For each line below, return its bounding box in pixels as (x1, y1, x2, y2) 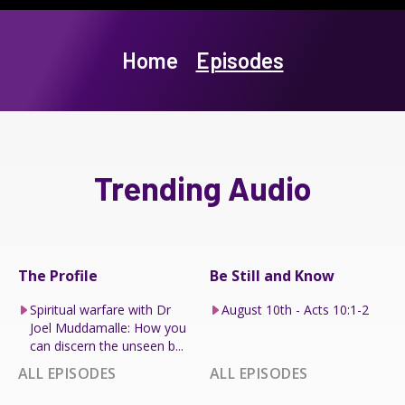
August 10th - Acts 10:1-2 (221, 300, 369, 318)
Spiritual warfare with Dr (29, 300, 171, 318)
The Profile (18, 265, 98, 286)
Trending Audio (93, 167, 312, 207)
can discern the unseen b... (29, 336, 184, 354)
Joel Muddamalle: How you (29, 318, 186, 336)
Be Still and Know (210, 265, 334, 286)
